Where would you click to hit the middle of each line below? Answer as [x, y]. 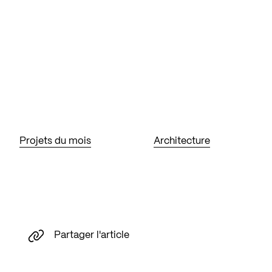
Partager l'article [92, 236]
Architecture [182, 141]
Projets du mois [55, 141]
